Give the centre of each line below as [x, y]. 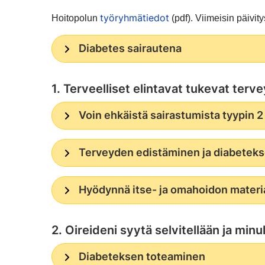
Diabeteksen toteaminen [142, 256]
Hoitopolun [76, 18]
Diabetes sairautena [130, 48]
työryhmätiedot [135, 17]
